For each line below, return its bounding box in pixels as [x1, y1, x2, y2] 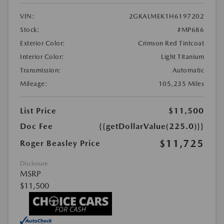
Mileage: [20, 79, 47, 87]
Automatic [172, 66, 204, 74]
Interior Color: [20, 52, 64, 60]
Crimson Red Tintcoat [138, 39, 204, 47]
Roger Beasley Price [20, 138, 100, 148]
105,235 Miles [158, 79, 204, 87]
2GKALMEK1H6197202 [128, 12, 204, 20]
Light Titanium [161, 52, 204, 60]
